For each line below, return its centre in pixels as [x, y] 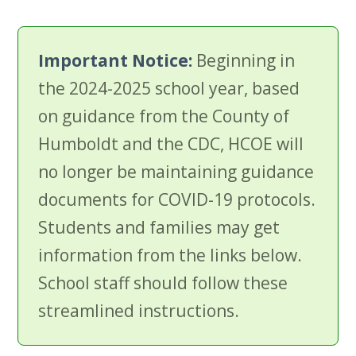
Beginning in [244, 60]
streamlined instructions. [139, 311]
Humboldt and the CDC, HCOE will [171, 144]
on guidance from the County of [164, 116]
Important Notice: [116, 60]
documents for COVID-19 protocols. [177, 199]
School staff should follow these [163, 283]
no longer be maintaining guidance [176, 172]
